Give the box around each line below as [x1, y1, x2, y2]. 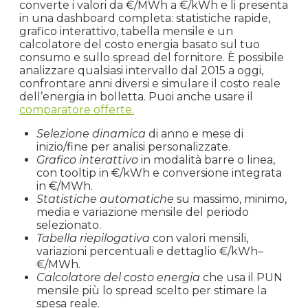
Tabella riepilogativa [36, 231, 150, 245]
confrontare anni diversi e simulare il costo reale [19, 76, 280, 90]
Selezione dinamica [36, 126, 146, 140]
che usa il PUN [200, 270, 283, 284]
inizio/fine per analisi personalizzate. [36, 140, 230, 153]
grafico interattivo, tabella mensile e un [19, 24, 233, 38]
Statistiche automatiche [36, 192, 174, 206]
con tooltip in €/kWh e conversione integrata [36, 166, 282, 179]
